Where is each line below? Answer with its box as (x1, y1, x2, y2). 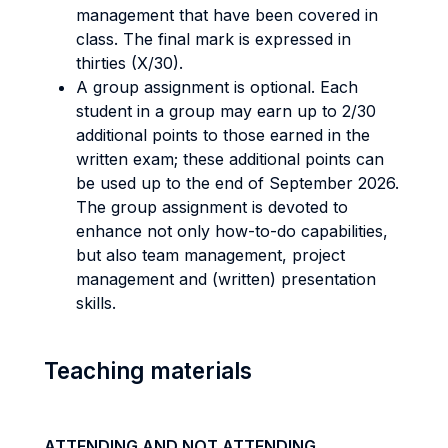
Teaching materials (44, 357, 252, 384)
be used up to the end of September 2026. (76, 173, 399, 193)
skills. (76, 293, 116, 313)
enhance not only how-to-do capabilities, (76, 221, 388, 241)
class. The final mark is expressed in (76, 29, 351, 49)
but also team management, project (76, 245, 345, 265)
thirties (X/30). (76, 53, 183, 73)
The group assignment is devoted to (76, 197, 348, 217)
